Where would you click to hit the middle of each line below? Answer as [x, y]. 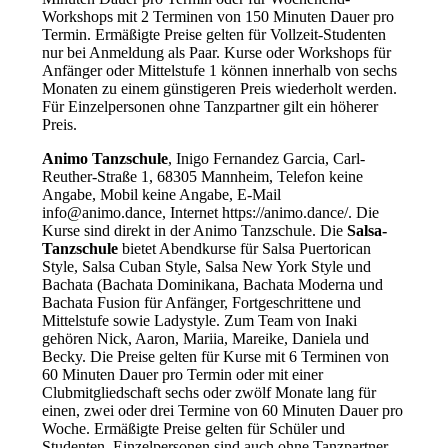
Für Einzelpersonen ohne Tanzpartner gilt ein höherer [209, 107]
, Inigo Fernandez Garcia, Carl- [266, 159]
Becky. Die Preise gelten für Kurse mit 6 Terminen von [215, 357]
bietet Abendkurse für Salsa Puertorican [244, 249]
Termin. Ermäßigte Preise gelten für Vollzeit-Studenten [213, 35]
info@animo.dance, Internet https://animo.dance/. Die [210, 213]
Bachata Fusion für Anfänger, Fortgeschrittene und [201, 303]
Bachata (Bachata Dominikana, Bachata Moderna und [212, 285]
